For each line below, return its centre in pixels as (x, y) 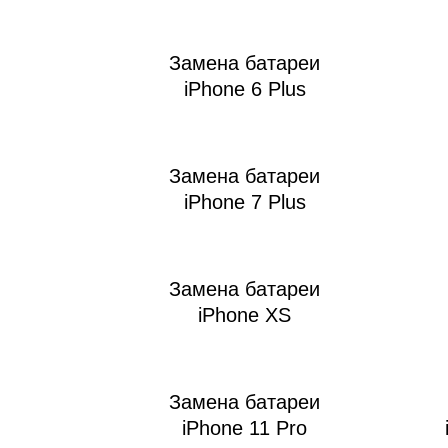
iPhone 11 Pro (244, 428)
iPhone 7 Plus (244, 202)
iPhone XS (244, 315)
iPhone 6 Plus (244, 89)
